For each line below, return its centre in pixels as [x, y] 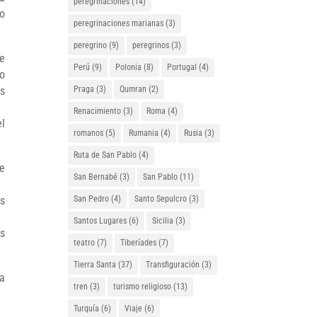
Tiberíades [139, 243]
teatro [85, 243]
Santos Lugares [100, 221]
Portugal [182, 67]
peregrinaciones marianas [119, 23]
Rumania [144, 133]
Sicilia [163, 221]
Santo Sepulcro [161, 199]
